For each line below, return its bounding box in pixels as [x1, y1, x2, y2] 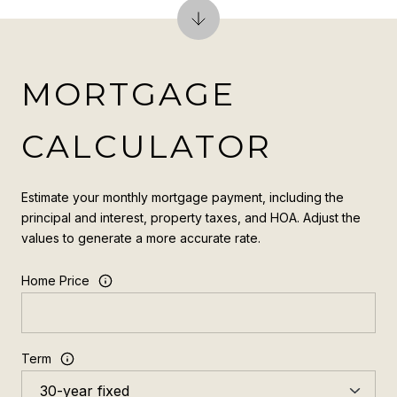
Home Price [21, 273, 90, 289]
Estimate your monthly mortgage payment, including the [21, 189, 344, 205]
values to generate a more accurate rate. [21, 230, 261, 245]
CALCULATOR [21, 126, 272, 166]
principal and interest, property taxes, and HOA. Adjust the [21, 209, 361, 225]
